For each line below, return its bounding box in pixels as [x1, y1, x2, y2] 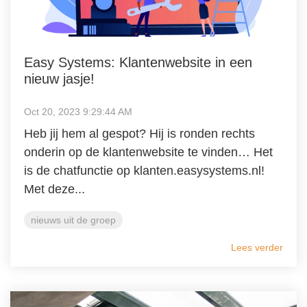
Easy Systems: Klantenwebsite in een [24, 55, 252, 71]
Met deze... [24, 182, 85, 197]
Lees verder [231, 242, 283, 254]
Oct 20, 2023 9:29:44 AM [24, 106, 132, 118]
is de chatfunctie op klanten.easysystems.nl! [24, 164, 265, 178]
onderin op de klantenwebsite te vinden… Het [24, 145, 273, 160]
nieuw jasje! [24, 71, 95, 87]
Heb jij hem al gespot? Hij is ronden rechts [24, 127, 255, 141]
